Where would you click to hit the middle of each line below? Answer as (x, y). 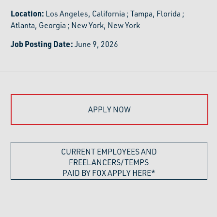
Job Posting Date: (42, 44)
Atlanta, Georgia (39, 25)
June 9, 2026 (96, 44)
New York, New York (106, 25)
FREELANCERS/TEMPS (109, 162)
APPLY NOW (109, 109)
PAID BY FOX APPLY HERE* (109, 173)
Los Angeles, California (85, 13)
